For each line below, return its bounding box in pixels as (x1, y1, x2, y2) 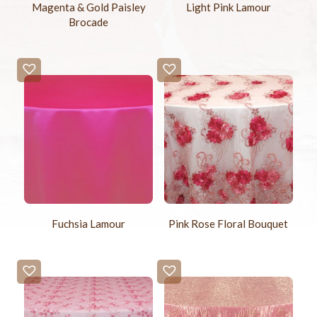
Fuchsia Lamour (52, 217, 126, 230)
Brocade (69, 15, 109, 28)
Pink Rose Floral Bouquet (168, 217, 289, 230)
